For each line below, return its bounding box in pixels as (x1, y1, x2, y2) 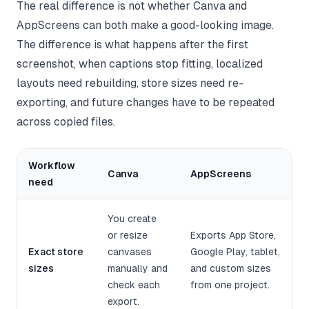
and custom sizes (190, 263, 271, 275)
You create (108, 213, 157, 225)
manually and (108, 263, 168, 275)
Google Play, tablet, (190, 246, 280, 258)
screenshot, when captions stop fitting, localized (17, 57, 263, 71)
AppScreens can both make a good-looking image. (17, 19, 274, 32)
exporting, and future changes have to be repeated (17, 96, 275, 110)
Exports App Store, (190, 230, 276, 241)
